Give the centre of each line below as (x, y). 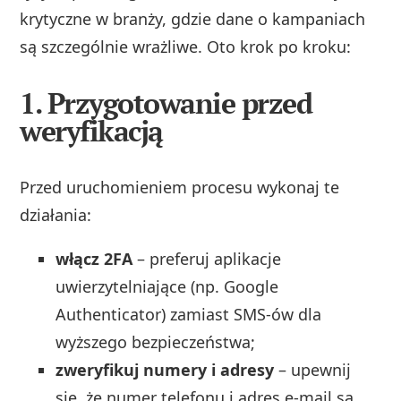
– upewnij (313, 370)
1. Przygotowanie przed (166, 103)
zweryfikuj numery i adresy (165, 370)
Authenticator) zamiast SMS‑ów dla (189, 315)
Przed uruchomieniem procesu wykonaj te (180, 188)
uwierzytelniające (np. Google (167, 287)
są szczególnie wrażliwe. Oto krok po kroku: (186, 47)
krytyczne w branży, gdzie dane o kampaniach (193, 19)
